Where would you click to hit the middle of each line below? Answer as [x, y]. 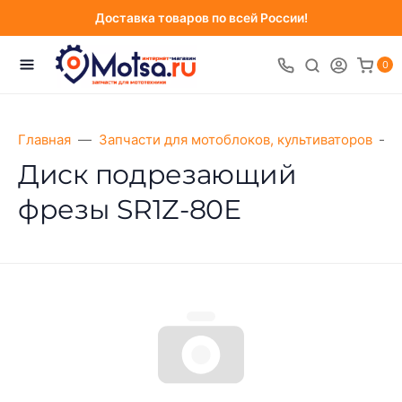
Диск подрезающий [157, 175]
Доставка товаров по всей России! [201, 18]
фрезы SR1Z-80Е [130, 210]
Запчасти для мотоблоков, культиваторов [236, 140]
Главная [44, 140]
